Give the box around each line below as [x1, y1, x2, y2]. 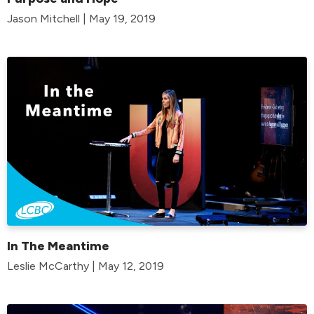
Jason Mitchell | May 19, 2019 [7, 12, 156, 26]
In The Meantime [7, 238, 109, 254]
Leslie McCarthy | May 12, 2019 [7, 259, 164, 273]
